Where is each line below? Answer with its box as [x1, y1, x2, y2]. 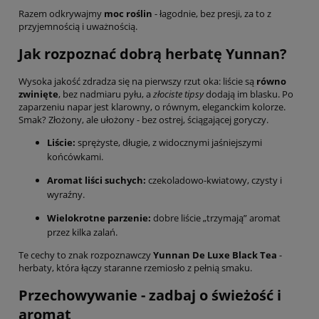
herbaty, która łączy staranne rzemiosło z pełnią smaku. [19, 261, 252, 275]
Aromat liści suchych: [47, 174, 146, 187]
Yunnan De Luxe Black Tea [153, 249, 277, 262]
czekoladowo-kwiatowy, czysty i [146, 174, 282, 187]
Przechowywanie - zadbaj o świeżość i [19, 286, 281, 305]
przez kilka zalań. [47, 226, 117, 239]
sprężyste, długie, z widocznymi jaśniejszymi [75, 136, 262, 150]
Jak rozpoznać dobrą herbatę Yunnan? [19, 43, 287, 63]
